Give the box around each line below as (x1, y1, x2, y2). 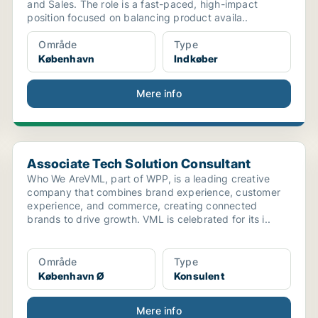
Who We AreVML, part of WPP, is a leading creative (27, 172, 270, 185)
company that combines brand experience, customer (27, 186, 280, 198)
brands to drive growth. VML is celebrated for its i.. (27, 213, 270, 225)
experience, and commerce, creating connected (27, 199, 258, 212)
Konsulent (173, 270, 224, 282)
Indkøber (173, 53, 219, 65)
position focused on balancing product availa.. (27, 11, 248, 23)
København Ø (38, 270, 105, 282)
